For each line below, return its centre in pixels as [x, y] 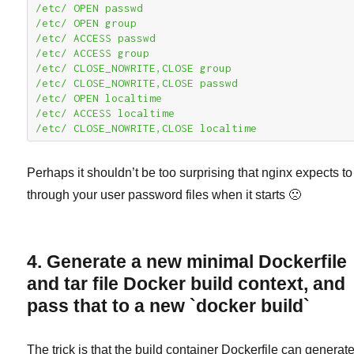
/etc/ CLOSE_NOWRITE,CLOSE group [134, 68]
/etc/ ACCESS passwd [96, 38]
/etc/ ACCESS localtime [105, 113]
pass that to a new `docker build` [169, 306]
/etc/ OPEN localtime [99, 98]
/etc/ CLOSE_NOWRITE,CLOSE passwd [137, 83]
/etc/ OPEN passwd [90, 8]
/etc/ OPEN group [87, 23]
